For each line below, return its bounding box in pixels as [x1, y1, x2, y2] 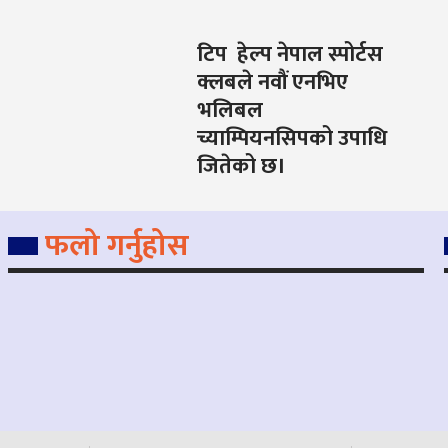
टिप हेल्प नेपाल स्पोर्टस [197, 36, 384, 74]
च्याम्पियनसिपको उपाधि [197, 120, 388, 158]
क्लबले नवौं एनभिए [197, 64, 349, 102]
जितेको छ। [197, 148, 286, 186]
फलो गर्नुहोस [44, 221, 189, 272]
